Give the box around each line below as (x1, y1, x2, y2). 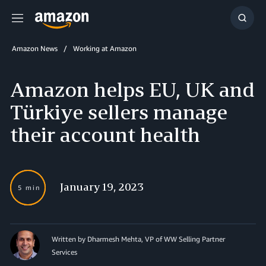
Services (52, 248, 77, 256)
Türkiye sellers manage (10, 100, 227, 124)
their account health (10, 122, 200, 147)
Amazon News (12, 44, 58, 53)
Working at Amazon (73, 44, 137, 53)
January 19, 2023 (60, 180, 144, 193)
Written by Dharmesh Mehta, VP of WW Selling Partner (52, 235, 225, 243)
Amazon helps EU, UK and (10, 77, 255, 102)
